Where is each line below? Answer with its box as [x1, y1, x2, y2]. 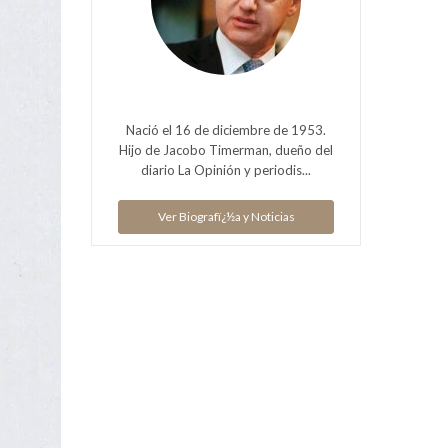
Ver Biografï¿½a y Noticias [157, 208, 295, 224]
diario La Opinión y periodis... [141, 161, 311, 178]
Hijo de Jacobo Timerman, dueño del [119, 141, 333, 158]
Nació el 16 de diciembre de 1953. [126, 121, 326, 138]
